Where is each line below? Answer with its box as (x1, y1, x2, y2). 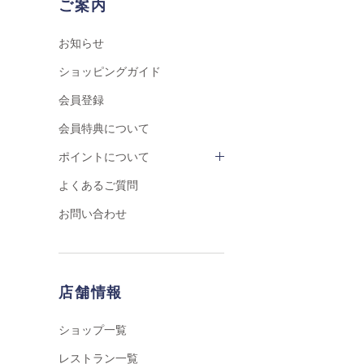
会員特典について (58, 122, 149, 135)
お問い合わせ (58, 207, 127, 220)
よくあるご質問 (58, 179, 138, 192)
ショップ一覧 (58, 323, 127, 336)
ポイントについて (58, 150, 149, 163)
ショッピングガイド (58, 65, 161, 78)
